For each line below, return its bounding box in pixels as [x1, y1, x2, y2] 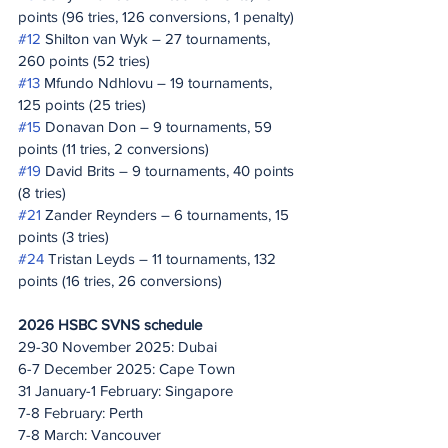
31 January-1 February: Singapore [18, 382, 233, 399]
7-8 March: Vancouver [18, 426, 161, 443]
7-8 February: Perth [18, 404, 143, 421]
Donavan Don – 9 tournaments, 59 [41, 118, 276, 135]
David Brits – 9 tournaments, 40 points [41, 162, 298, 179]
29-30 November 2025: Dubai [18, 338, 217, 355]
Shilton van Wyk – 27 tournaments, [41, 30, 274, 47]
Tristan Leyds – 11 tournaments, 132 [44, 250, 280, 267]
